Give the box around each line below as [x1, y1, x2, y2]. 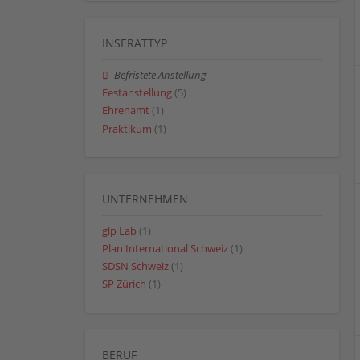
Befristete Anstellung [114, 68, 207, 83]
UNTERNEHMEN [102, 190, 188, 207]
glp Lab [102, 223, 137, 238]
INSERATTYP [102, 35, 167, 51]
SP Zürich [102, 277, 146, 292]
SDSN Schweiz [102, 260, 169, 274]
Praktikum [102, 121, 152, 136]
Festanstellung [102, 86, 172, 100]
